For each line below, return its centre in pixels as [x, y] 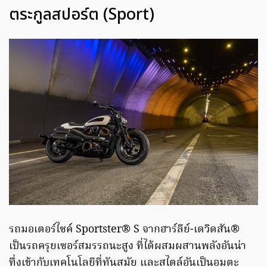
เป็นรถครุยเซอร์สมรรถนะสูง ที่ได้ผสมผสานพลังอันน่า [128, 247]
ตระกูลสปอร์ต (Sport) [82, 15]
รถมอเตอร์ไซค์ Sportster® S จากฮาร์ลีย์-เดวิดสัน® [124, 230]
